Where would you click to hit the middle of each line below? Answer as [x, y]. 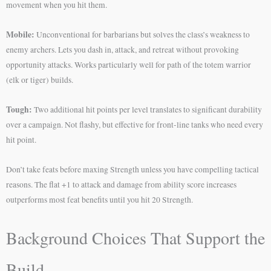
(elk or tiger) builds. [40, 80]
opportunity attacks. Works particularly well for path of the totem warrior [129, 65]
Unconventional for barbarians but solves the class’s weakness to [142, 35]
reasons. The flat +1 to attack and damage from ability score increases [121, 185]
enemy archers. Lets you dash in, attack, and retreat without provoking [122, 50]
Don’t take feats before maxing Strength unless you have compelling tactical [132, 170]
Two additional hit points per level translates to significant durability [147, 110]
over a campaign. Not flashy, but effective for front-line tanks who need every [135, 125]
